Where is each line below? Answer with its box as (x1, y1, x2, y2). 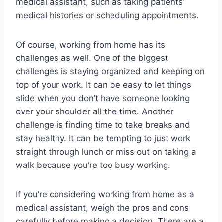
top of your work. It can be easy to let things (16, 80, 191, 90)
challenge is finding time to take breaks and (16, 120, 190, 130)
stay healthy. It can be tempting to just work (16, 133, 190, 144)
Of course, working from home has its (16, 40, 165, 50)
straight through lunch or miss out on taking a (16, 147, 196, 157)
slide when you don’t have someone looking (16, 93, 190, 104)
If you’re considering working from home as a (16, 189, 194, 200)
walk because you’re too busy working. (16, 160, 170, 170)
